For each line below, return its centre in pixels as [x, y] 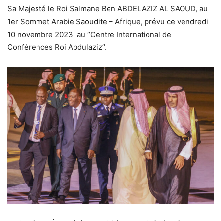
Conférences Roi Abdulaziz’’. [57, 47]
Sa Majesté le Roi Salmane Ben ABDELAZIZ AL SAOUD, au [108, 9]
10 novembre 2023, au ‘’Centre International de [89, 35]
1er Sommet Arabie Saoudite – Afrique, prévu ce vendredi [108, 22]
